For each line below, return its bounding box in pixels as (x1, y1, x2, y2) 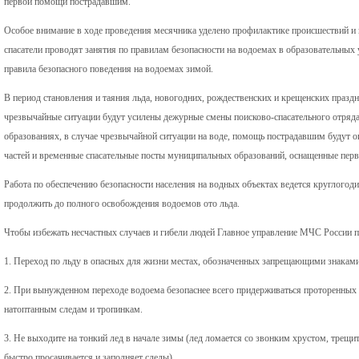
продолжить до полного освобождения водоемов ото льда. (4, 197, 240, 209)
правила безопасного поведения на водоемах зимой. (4, 63, 213, 75)
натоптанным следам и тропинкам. (4, 303, 143, 315)
